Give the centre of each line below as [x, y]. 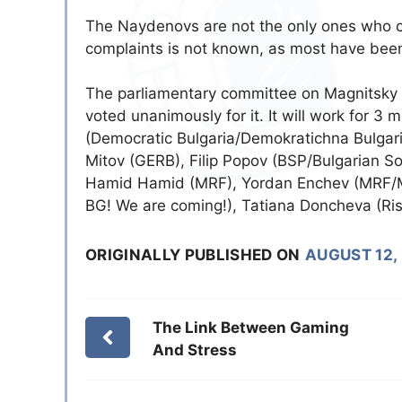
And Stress [194, 350]
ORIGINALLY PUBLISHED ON [193, 255]
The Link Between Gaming [250, 328]
